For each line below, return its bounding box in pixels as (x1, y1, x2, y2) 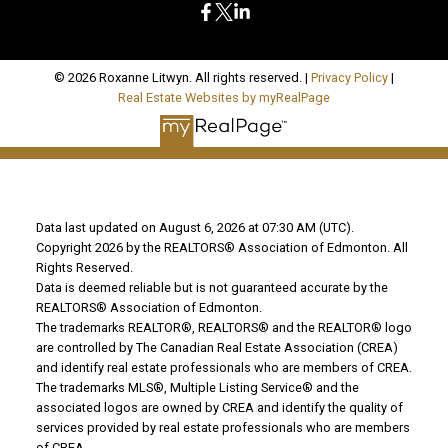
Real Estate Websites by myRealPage (118, 89, 330, 105)
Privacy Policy (311, 69, 388, 85)
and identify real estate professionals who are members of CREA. (35, 360, 412, 376)
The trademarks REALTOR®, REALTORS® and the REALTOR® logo (35, 320, 412, 336)
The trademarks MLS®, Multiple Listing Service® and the (35, 380, 359, 396)
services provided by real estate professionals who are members (35, 420, 410, 436)
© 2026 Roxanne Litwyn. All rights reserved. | (54, 69, 311, 85)
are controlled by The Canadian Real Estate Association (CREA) (35, 340, 398, 356)
